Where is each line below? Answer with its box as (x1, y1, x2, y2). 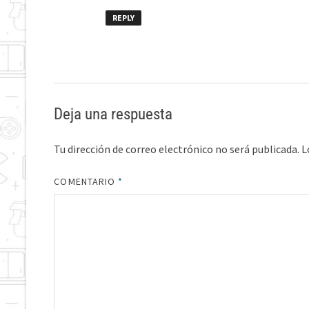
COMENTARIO (54, 175, 119, 188)
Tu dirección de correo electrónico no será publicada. (54, 141, 300, 156)
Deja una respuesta (54, 104, 173, 123)
